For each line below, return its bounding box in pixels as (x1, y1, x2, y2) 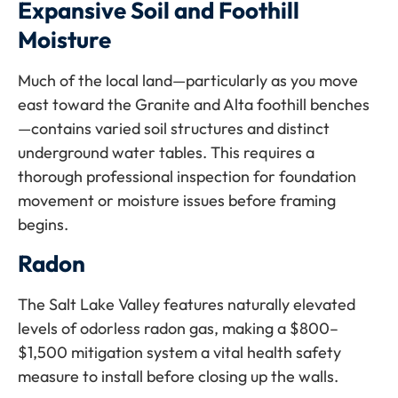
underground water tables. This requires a (18, 141, 314, 163)
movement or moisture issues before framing (18, 189, 336, 211)
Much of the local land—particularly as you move (18, 69, 358, 91)
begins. (18, 213, 68, 235)
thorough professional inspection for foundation (18, 165, 356, 187)
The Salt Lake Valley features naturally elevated (18, 294, 355, 315)
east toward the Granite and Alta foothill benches (18, 93, 370, 115)
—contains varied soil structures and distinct (18, 117, 330, 139)
